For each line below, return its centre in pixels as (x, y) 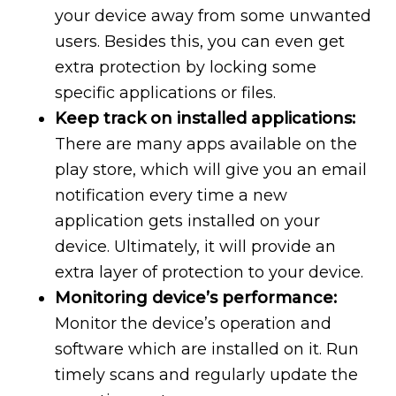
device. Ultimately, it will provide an (196, 247)
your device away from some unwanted (213, 16)
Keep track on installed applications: (206, 119)
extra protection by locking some (186, 68)
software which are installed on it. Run (207, 350)
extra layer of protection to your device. (209, 273)
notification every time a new (171, 196)
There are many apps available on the (206, 145)
